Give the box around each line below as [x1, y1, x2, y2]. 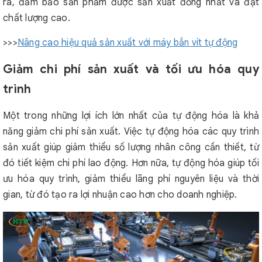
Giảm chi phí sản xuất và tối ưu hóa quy [3, 62, 259, 77]
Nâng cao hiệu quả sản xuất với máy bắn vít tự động [17, 37, 238, 49]
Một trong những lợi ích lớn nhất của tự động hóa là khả [3, 110, 259, 122]
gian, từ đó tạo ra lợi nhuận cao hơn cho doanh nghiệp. [3, 189, 237, 201]
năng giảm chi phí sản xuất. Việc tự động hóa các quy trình [3, 126, 259, 137]
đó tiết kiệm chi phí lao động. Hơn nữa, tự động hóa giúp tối [3, 157, 259, 169]
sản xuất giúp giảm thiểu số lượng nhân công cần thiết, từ [3, 142, 259, 153]
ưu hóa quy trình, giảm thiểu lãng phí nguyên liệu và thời [3, 173, 259, 185]
